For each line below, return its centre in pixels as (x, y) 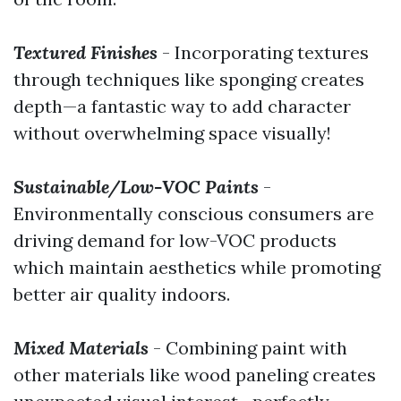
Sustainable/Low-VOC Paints (136, 187)
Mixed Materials (81, 348)
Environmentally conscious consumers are (194, 213)
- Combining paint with (248, 348)
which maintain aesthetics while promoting (197, 267)
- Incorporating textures (263, 52)
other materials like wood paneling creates (195, 375)
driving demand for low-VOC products (175, 240)
